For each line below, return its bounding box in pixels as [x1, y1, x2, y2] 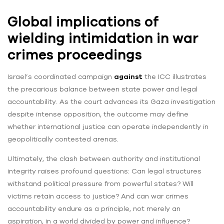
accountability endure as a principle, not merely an [7, 204, 180, 213]
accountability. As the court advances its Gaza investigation [7, 97, 215, 106]
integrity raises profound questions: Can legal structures [7, 167, 201, 175]
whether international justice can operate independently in [7, 122, 208, 131]
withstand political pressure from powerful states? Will [7, 179, 193, 188]
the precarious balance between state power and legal [7, 85, 197, 93]
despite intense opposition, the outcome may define [7, 110, 188, 118]
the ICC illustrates [142, 72, 206, 81]
